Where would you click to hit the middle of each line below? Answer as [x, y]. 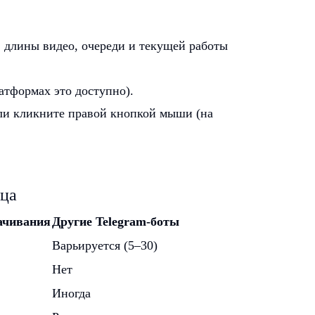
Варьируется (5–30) [105, 245]
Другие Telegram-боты [116, 221]
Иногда [71, 293]
